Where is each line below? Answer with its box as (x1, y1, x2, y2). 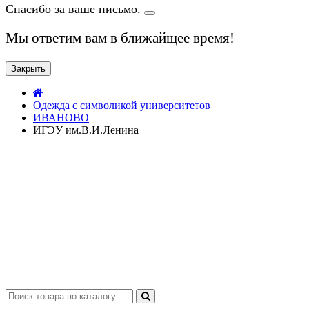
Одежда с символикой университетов (33, 99, 210, 112)
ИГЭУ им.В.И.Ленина (33, 124, 139, 137)
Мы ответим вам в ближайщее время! (6, 30, 235, 47)
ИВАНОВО (33, 112, 89, 124)
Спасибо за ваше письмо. (6, 2, 144, 17)
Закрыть (11, 63, 46, 74)
